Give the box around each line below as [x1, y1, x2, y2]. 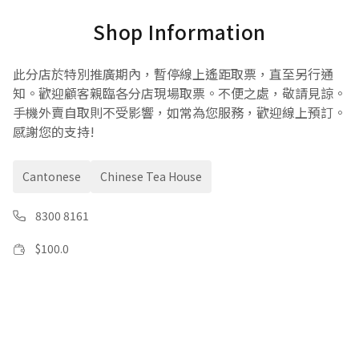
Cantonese [22, 168, 81, 184]
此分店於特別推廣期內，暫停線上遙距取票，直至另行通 [13, 64, 333, 83]
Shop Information [93, 18, 266, 46]
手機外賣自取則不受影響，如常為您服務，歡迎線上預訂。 [13, 103, 346, 122]
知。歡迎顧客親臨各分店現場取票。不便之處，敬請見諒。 [13, 83, 346, 103]
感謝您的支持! [13, 122, 95, 141]
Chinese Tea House [100, 168, 202, 184]
